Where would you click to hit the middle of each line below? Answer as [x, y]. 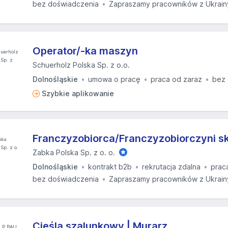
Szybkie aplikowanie [78, 93]
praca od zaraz [176, 79]
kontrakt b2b [110, 167]
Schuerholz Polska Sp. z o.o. [81, 65]
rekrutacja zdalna [171, 167]
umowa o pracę [114, 79]
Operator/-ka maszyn [85, 51]
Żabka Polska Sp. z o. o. [74, 152]
